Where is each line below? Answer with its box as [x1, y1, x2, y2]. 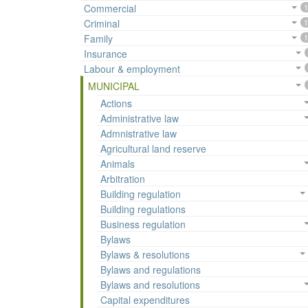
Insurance [84, 47, 127, 61]
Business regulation [100, 217, 186, 232]
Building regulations [100, 202, 186, 217]
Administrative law [100, 111, 179, 126]
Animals [100, 157, 135, 171]
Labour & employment [84, 62, 180, 76]
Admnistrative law [100, 126, 177, 141]
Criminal [84, 16, 120, 31]
